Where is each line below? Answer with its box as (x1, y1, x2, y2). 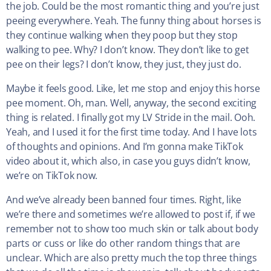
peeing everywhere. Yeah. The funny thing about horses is (6, 14, 261, 28)
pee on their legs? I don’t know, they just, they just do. (6, 57, 241, 71)
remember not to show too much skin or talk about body (6, 222, 258, 236)
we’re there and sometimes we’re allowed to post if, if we (6, 207, 255, 221)
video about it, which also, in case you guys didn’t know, (6, 154, 250, 168)
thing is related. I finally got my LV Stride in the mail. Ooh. (6, 111, 256, 125)
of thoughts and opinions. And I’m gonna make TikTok (6, 140, 243, 154)
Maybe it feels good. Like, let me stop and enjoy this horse (6, 82, 260, 96)
